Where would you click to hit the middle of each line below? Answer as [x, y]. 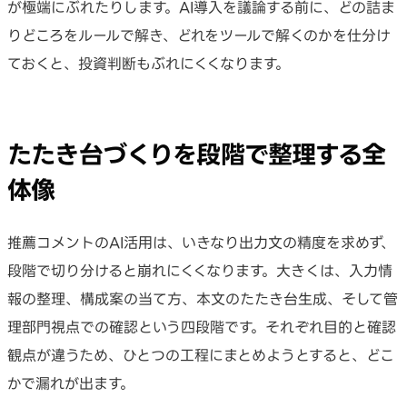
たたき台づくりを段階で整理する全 [196, 155]
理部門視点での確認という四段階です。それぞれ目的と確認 [202, 327]
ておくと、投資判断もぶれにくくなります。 [149, 64]
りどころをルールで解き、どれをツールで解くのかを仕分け [199, 36]
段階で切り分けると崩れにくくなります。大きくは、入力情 [200, 270]
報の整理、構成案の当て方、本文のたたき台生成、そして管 [203, 298]
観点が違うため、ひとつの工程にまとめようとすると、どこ [201, 355]
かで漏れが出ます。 [71, 383]
